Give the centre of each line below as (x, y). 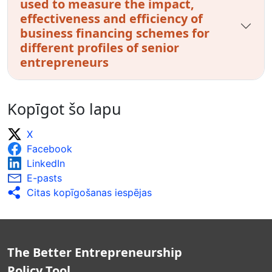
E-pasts (44, 178)
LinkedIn (46, 163)
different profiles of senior (100, 47)
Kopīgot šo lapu (64, 108)
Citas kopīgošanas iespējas (89, 192)
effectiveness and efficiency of (111, 18)
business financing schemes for (115, 33)
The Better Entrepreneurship (95, 252)
